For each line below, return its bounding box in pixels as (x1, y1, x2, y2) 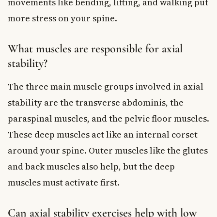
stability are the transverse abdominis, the (8, 96, 184, 108)
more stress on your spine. (8, 12, 117, 24)
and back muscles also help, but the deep (8, 160, 175, 172)
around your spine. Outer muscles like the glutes (8, 144, 208, 156)
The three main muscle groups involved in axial (8, 80, 203, 93)
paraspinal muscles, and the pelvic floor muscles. (8, 112, 209, 124)
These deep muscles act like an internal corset (8, 128, 198, 140)
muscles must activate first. (8, 176, 120, 188)
